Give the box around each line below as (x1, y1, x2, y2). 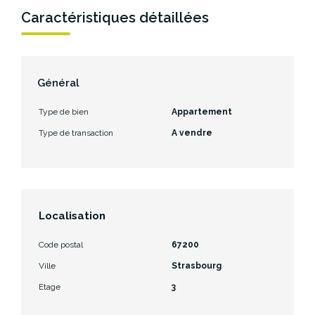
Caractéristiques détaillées (21, 8, 209, 26)
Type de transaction (39, 127, 113, 138)
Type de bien (39, 106, 89, 117)
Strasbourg (172, 260, 221, 271)
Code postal (39, 239, 83, 250)
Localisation (39, 209, 105, 222)
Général (37, 76, 79, 89)
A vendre (172, 127, 212, 138)
